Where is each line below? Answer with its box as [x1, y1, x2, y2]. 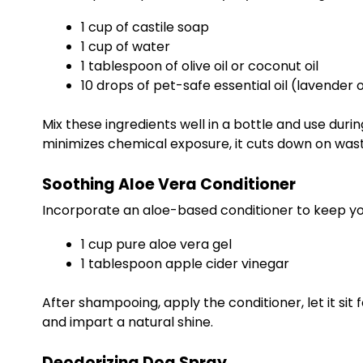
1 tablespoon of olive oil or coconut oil [81, 57, 318, 75]
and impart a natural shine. [42, 313, 213, 331]
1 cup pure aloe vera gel [81, 235, 232, 254]
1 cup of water [81, 37, 170, 56]
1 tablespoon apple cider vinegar [81, 254, 289, 273]
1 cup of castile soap [81, 18, 209, 36]
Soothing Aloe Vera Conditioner [42, 173, 296, 195]
